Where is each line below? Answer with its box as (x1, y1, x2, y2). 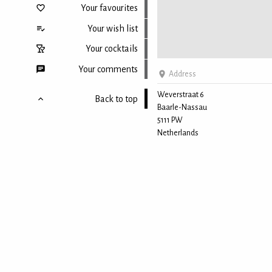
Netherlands (157, 128, 199, 137)
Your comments (78, 64, 138, 74)
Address (169, 69, 197, 78)
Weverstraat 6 (157, 90, 204, 99)
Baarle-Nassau (157, 103, 207, 112)
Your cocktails (85, 44, 138, 54)
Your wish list (87, 23, 138, 33)
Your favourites (80, 3, 138, 13)
